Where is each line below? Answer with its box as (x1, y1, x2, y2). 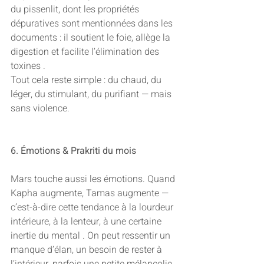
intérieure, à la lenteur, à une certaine (11, 214, 164, 229)
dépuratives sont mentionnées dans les (11, 16, 175, 31)
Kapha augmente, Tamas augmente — (11, 186, 171, 201)
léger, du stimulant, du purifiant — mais (11, 87, 174, 102)
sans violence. (11, 101, 70, 116)
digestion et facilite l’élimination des (11, 45, 161, 60)
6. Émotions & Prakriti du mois (11, 144, 136, 159)
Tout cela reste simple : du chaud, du (11, 73, 164, 88)
